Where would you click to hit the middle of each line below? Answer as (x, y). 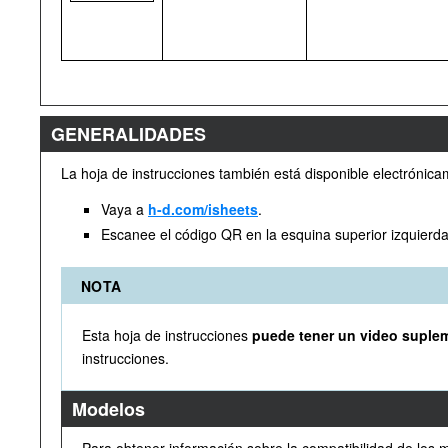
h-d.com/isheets (203, 209)
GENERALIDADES (128, 134)
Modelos (108, 409)
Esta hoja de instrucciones (167, 335)
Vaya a (124, 209)
